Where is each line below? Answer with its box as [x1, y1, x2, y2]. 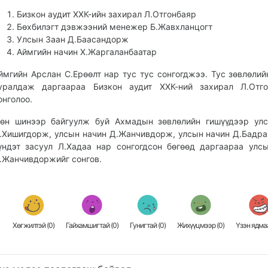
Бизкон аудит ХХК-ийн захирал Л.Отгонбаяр [17, 9, 196, 19]
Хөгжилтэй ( [13, 221, 49, 230]
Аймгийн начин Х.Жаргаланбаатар [17, 47, 157, 57]
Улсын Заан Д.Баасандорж [17, 34, 129, 44]
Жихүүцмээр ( [177, 221, 219, 230]
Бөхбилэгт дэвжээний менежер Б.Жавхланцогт [17, 22, 212, 32]
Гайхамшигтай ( [66, 221, 113, 230]
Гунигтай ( [130, 221, 160, 230]
